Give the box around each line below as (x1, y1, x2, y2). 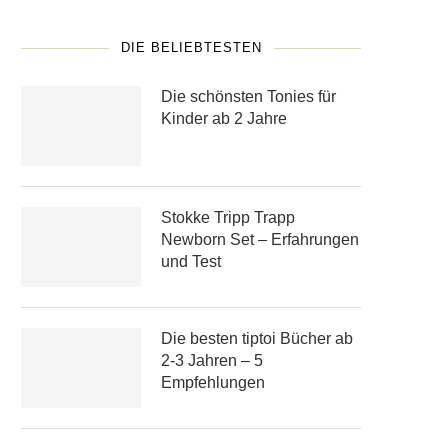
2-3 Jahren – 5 (161, 352, 263, 369)
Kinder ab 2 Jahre (161, 110, 287, 127)
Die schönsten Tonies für (161, 88, 336, 105)
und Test (161, 253, 221, 270)
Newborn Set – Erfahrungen (161, 231, 359, 248)
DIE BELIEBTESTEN (120, 40, 262, 55)
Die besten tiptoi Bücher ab (161, 330, 353, 347)
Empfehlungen (161, 374, 265, 391)
